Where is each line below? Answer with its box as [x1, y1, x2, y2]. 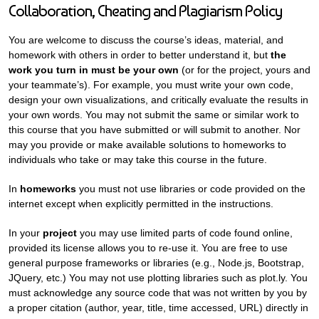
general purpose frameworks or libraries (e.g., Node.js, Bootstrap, [9, 257, 304, 268]
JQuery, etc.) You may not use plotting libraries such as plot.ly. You [9, 272, 308, 283]
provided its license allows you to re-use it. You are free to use [9, 242, 288, 253]
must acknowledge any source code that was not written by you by [9, 287, 307, 298]
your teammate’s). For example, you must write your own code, [9, 79, 293, 90]
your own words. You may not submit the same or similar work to [9, 109, 299, 120]
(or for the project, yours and [179, 64, 310, 75]
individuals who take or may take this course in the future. [9, 154, 267, 165]
